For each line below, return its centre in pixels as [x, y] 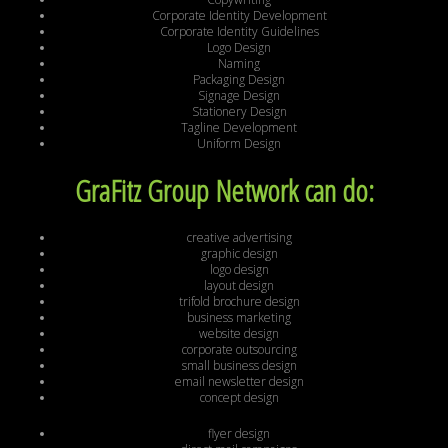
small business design [239, 366]
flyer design [239, 434]
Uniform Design [239, 144]
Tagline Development [239, 128]
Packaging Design [239, 80]
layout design [239, 286]
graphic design [239, 254]
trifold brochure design [239, 302]
